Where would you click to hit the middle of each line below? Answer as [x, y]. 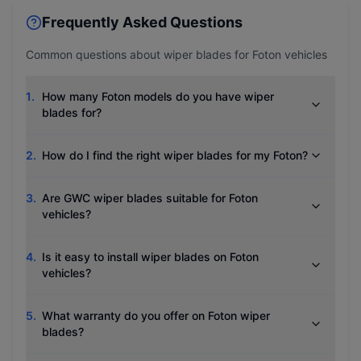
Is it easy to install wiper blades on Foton [150, 257]
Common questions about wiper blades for [139, 54]
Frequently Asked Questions [142, 22]
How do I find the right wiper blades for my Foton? [175, 155]
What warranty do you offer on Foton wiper [156, 315]
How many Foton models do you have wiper [158, 96]
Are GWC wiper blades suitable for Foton [150, 198]
